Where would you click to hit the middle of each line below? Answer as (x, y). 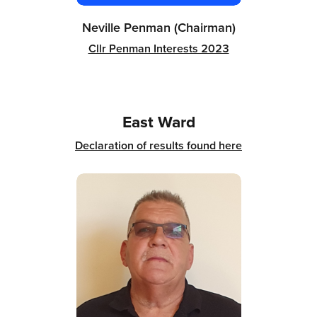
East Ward (158, 121)
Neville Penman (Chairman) (158, 27)
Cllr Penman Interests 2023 (158, 48)
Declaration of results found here (158, 145)
